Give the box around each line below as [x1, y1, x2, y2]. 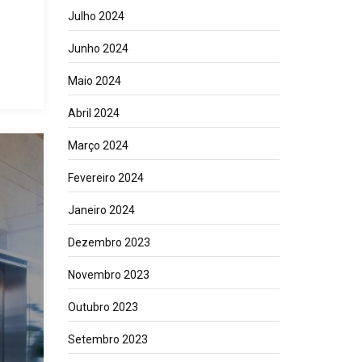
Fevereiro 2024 [67, 171, 144, 184]
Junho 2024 [67, 42, 128, 55]
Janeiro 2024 [67, 204, 135, 217]
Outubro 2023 [67, 301, 138, 314]
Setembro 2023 [67, 333, 148, 346]
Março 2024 [67, 139, 128, 152]
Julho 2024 [67, 10, 124, 23]
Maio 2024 [67, 74, 121, 87]
